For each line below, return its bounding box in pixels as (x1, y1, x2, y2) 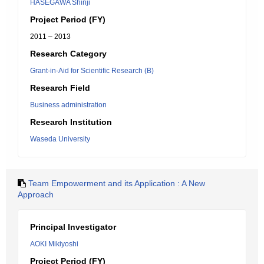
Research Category (30, 49, 107, 58)
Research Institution (30, 117, 112, 127)
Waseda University (30, 135, 90, 143)
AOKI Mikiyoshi (30, 240, 78, 248)
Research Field (30, 83, 90, 93)
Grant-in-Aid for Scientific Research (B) (30, 67, 154, 75)
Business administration (30, 101, 107, 109)
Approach (18, 190, 54, 199)
